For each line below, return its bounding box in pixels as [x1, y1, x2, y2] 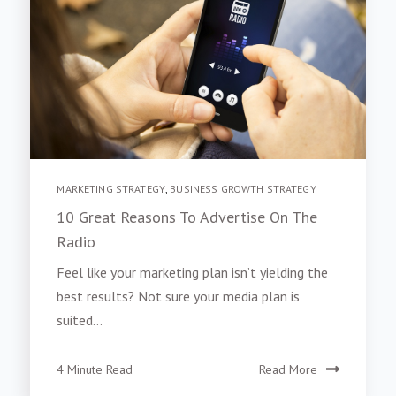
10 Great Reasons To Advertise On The [57, 207, 318, 228]
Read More [258, 361, 317, 377]
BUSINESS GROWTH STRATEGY [170, 182, 316, 196]
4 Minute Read [57, 361, 133, 377]
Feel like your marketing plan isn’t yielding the [57, 263, 329, 281]
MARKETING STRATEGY [57, 182, 165, 196]
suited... [57, 310, 103, 329]
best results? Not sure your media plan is [57, 286, 301, 305]
